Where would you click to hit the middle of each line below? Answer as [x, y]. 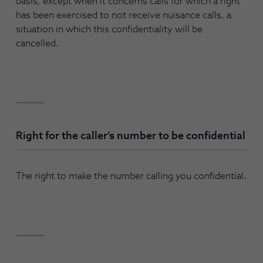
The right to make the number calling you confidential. [131, 176]
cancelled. [37, 44]
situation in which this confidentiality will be [109, 30]
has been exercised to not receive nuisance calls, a [124, 16]
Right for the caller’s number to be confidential [131, 136]
